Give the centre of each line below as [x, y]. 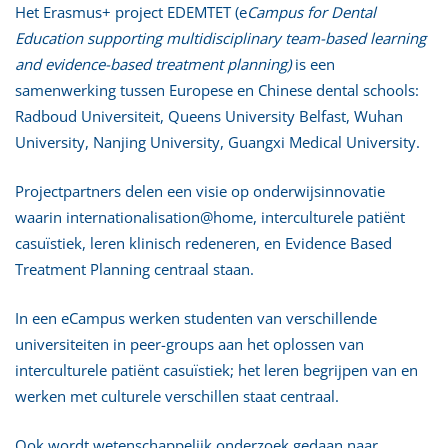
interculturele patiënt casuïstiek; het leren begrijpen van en [216, 369]
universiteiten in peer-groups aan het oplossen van [189, 343]
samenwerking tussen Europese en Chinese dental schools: [217, 89]
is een [313, 63]
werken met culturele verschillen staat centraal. [177, 395]
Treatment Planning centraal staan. [134, 268]
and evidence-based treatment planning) [153, 63]
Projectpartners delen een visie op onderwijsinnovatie [200, 190]
